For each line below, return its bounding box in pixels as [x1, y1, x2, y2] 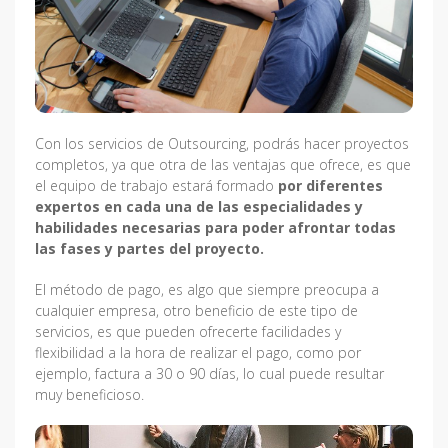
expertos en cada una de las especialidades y [35, 196, 363, 216]
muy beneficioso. [35, 384, 144, 404]
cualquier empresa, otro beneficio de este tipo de [35, 300, 358, 320]
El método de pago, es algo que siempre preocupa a [35, 279, 379, 299]
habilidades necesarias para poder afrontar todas [35, 217, 396, 237]
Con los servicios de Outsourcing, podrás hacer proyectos [35, 133, 409, 153]
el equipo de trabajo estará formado [35, 175, 278, 195]
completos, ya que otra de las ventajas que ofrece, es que [35, 154, 411, 174]
